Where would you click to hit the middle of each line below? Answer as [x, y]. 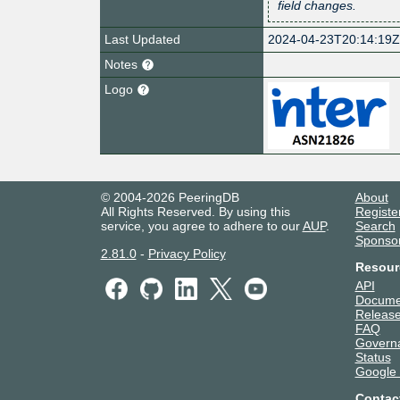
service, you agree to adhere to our [201, 225]
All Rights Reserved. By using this [195, 211]
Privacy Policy [187, 253]
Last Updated [142, 39]
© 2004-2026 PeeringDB [170, 197]
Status [373, 357]
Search [375, 225]
